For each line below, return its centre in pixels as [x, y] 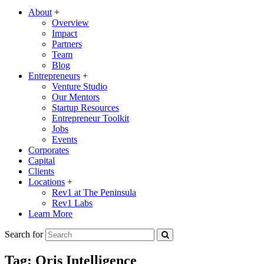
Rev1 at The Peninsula [94, 192]
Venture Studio [80, 86]
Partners [67, 44]
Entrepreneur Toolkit [90, 118]
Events [65, 139]
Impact [65, 33]
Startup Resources [85, 108]
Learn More [50, 214]
